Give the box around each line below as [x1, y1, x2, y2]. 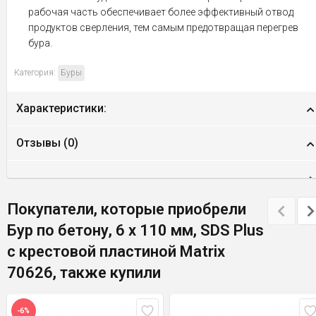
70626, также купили [7, 264, 161, 281]
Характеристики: [16, 102, 107, 115]
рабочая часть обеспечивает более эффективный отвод [28, 6, 293, 18]
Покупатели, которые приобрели [7, 200, 246, 218]
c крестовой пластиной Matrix [7, 243, 225, 260]
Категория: [14, 68, 58, 78]
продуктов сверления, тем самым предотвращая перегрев [28, 22, 298, 33]
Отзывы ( [16, 136, 68, 150]
